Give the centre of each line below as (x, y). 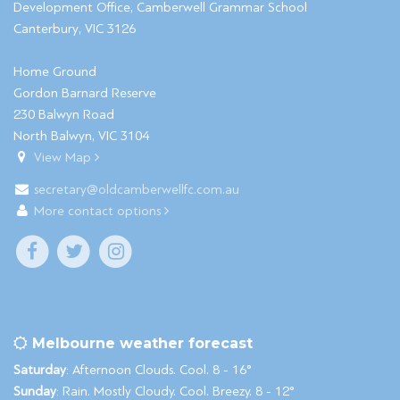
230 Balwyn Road (64, 115)
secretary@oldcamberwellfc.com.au (137, 190)
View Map (65, 158)
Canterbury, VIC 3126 (75, 29)
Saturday (40, 370)
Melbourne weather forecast (140, 343)
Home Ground (55, 72)
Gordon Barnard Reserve (85, 93)
